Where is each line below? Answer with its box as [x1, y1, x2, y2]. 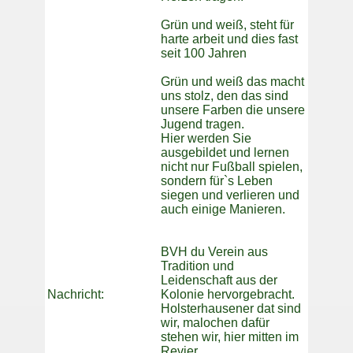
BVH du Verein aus [161, 245, 268, 259]
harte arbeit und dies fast [161, 32, 298, 46]
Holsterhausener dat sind [161, 302, 301, 316]
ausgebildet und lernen [161, 146, 289, 160]
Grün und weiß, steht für [161, 18, 294, 32]
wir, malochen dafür [161, 316, 269, 330]
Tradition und [161, 259, 234, 273]
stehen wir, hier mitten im [161, 330, 299, 344]
